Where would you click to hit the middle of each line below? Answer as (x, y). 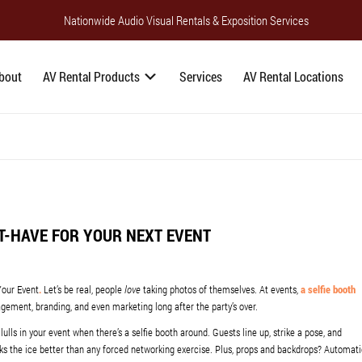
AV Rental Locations (293, 76)
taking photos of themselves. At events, (221, 290)
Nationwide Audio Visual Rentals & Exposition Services (186, 20)
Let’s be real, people (84, 290)
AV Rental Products (93, 76)
